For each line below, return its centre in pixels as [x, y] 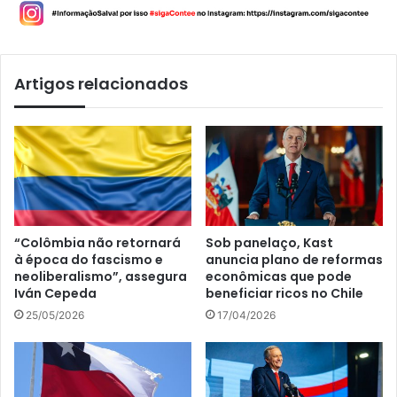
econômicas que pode [279, 276]
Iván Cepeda [55, 293]
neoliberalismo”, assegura [101, 276]
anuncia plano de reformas [294, 259]
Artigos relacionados [101, 83]
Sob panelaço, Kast [269, 242]
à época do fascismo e [89, 259]
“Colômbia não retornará [97, 242]
